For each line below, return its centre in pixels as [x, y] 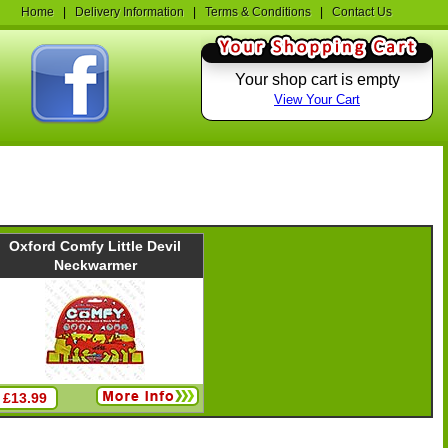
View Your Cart [317, 99]
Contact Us [362, 12]
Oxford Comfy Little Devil [95, 246]
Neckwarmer [95, 265]
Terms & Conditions [258, 12]
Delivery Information [129, 12]
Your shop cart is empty [317, 79]
